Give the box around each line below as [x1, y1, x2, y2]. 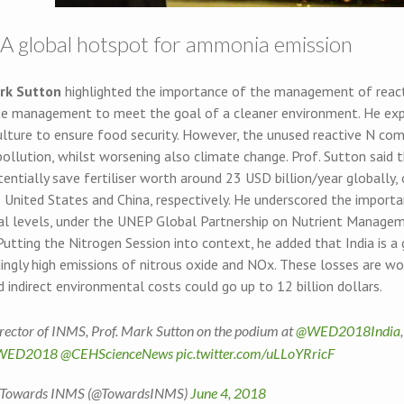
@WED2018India [296, 321, 400, 339]
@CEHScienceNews [60, 344, 173, 362]
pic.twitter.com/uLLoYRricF [176, 344, 335, 362]
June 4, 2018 [190, 383, 266, 401]
